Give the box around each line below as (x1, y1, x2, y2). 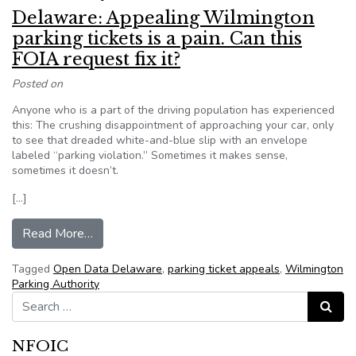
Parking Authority (12, 277, 99, 292)
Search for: (11, 291, 67, 306)
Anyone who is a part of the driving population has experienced (12, 103, 335, 118)
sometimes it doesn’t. (12, 163, 118, 178)
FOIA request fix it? (12, 48, 180, 70)
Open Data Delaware (53, 261, 162, 277)
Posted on (12, 76, 63, 91)
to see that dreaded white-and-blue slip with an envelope (12, 133, 308, 148)
